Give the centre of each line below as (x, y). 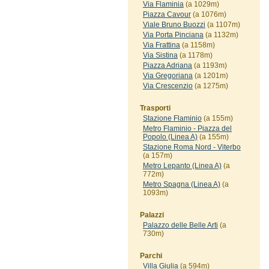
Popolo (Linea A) (170, 137)
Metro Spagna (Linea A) (181, 184)
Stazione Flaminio (172, 118)
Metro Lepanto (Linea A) (182, 166)
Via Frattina (161, 45)
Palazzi (152, 215)
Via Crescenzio (168, 86)
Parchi (151, 256)
